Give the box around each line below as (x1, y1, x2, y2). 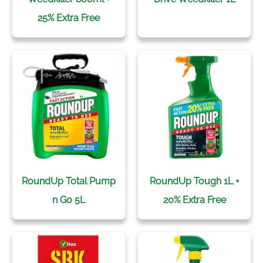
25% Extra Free (38, 12, 100, 23)
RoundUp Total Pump (22, 176, 116, 187)
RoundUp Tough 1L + (149, 176, 240, 187)
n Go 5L (52, 194, 85, 205)
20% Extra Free (163, 194, 226, 205)
